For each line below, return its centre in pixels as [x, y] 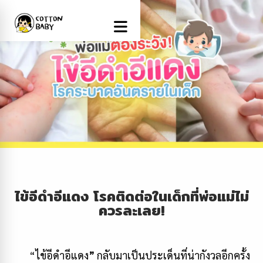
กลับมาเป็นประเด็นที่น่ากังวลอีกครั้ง [172, 255]
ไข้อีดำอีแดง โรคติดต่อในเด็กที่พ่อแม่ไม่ [131, 196]
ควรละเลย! [131, 210]
